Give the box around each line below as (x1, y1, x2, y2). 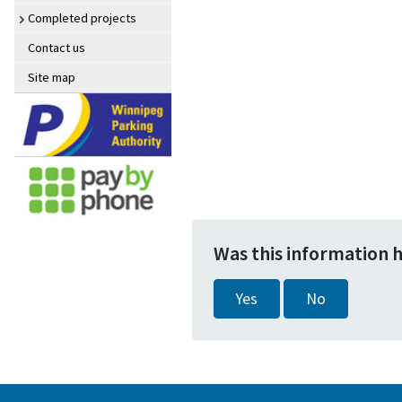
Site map (28, 69, 75, 86)
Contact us (28, 39, 85, 57)
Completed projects (28, 10, 136, 27)
